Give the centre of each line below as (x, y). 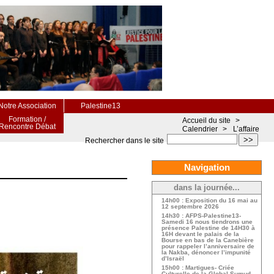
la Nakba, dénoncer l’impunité (206, 252)
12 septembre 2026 (190, 206)
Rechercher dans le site (124, 141)
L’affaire (246, 129)
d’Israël (173, 258)
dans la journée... (207, 188)
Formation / (27, 119)
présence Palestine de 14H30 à (208, 228)
